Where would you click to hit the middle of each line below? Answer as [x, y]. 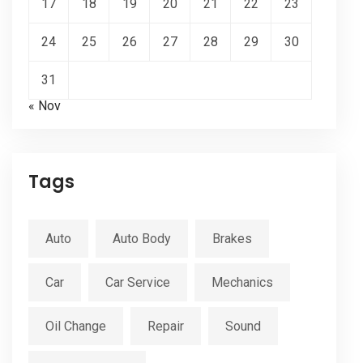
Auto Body [142, 239]
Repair [166, 327]
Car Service [138, 283]
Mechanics [242, 283]
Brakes [232, 239]
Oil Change [76, 327]
